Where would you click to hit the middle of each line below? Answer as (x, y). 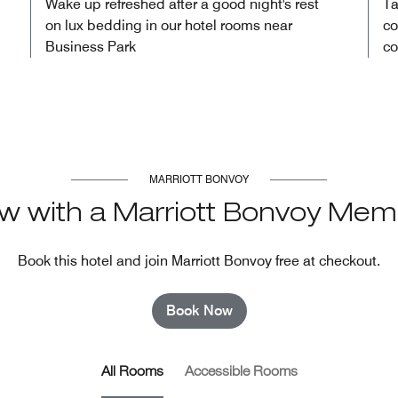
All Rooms (132, 373)
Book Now (199, 310)
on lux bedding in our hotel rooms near (169, 25)
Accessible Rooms (241, 373)
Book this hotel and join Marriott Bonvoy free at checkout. (199, 260)
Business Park (91, 46)
